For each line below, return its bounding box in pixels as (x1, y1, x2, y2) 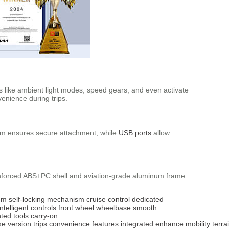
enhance (155, 219, 184, 228)
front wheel (58, 203, 94, 212)
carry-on (31, 211, 58, 220)
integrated (121, 219, 153, 228)
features (92, 219, 119, 228)
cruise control (86, 195, 130, 203)
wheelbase (96, 203, 131, 212)
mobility (186, 219, 210, 228)
